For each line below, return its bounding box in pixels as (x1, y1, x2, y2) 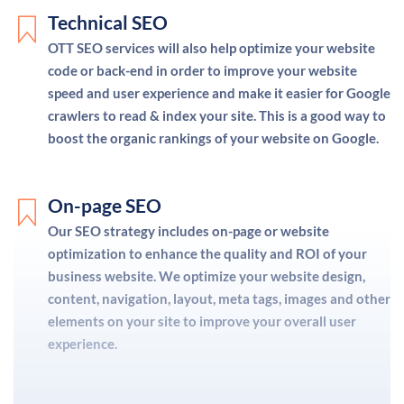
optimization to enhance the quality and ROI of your (48, 245, 367, 262)
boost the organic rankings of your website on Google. (48, 130, 379, 147)
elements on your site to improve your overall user (48, 313, 356, 330)
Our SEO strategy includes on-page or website (48, 223, 329, 240)
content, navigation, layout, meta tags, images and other (48, 290, 390, 308)
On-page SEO (48, 194, 161, 217)
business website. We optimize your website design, (48, 268, 365, 285)
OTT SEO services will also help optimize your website (48, 40, 375, 57)
